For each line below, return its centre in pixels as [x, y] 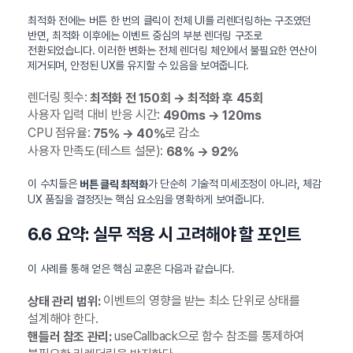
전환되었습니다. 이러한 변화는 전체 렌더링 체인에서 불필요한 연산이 [173, 50]
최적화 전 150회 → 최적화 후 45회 [176, 98]
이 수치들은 [54, 183]
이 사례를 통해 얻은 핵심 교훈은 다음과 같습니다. [131, 269]
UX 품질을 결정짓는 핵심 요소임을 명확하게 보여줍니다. [146, 199]
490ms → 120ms [212, 116]
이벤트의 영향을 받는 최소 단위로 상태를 [200, 301]
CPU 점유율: [60, 133]
